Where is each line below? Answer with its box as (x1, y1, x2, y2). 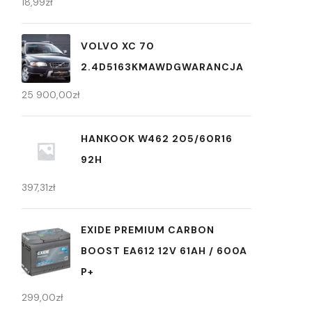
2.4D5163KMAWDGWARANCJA (81, 61, 244, 74)
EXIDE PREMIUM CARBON (81, 223, 214, 236)
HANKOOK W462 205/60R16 (81, 132, 233, 146)
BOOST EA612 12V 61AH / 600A (81, 244, 247, 257)
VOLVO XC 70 (81, 40, 155, 53)
